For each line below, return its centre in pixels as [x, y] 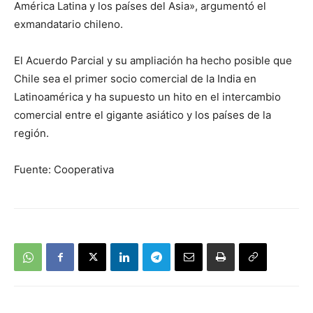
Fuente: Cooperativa [64, 170]
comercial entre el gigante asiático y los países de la [143, 115]
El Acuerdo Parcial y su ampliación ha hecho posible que [153, 61]
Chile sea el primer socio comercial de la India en [135, 79]
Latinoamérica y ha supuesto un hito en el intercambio [147, 97]
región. [31, 133]
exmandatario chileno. [68, 24]
